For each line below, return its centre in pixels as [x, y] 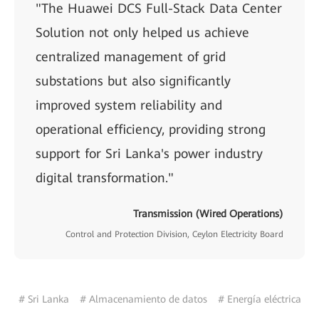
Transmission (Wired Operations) [208, 214]
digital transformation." [105, 178]
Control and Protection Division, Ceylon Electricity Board [174, 234]
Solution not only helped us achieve [142, 32]
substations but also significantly [133, 81]
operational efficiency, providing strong [151, 129]
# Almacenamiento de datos [143, 299]
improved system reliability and [129, 105]
